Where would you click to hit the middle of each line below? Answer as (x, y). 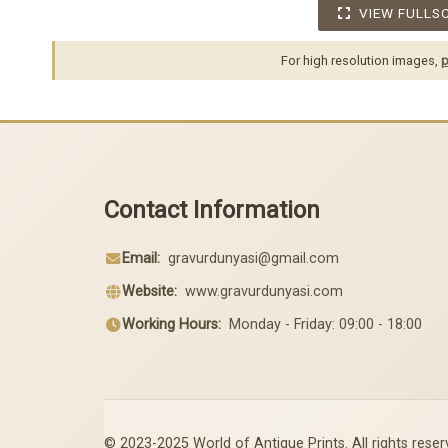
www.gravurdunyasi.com (264, 291)
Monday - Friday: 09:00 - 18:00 (323, 324)
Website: (149, 291)
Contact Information (212, 210)
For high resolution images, (360, 61)
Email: (141, 259)
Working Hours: (171, 324)
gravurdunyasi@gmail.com (253, 259)
